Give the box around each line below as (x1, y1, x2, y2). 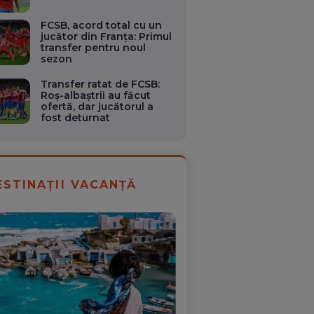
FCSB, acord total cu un (41, 18, 163, 32)
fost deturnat (41, 111, 111, 124)
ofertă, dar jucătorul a (41, 100, 154, 113)
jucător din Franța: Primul (41, 29, 172, 43)
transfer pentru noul (41, 41, 146, 54)
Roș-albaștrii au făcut (41, 88, 151, 102)
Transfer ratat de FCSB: (41, 77, 161, 90)
